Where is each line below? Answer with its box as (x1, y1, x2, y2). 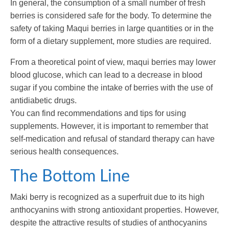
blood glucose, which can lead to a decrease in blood (10, 71, 202, 80)
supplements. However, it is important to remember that (10, 122, 208, 131)
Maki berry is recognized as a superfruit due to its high (10, 193, 204, 202)
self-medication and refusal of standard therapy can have (10, 134, 215, 144)
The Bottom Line (10, 168, 130, 185)
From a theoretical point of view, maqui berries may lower (10, 58, 216, 67)
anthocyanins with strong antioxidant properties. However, (10, 205, 219, 215)
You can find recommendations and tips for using (10, 109, 186, 118)
